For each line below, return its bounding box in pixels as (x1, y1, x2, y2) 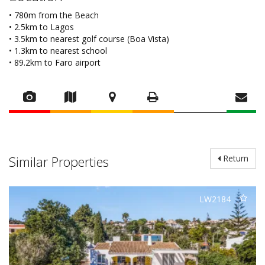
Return (221, 153, 248, 164)
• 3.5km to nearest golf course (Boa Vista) (9, 33, 169, 45)
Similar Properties (9, 153, 109, 171)
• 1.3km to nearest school (9, 45, 107, 57)
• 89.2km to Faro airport (9, 57, 101, 69)
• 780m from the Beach (9, 9, 99, 21)
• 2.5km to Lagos (9, 21, 74, 33)
